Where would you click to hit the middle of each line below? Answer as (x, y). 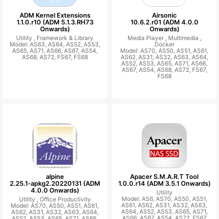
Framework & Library (65, 38)
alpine (55, 176)
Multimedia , (185, 38)
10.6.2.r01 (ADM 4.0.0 (164, 22)
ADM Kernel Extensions (55, 15)
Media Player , (148, 38)
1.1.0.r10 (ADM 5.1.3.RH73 (55, 22)
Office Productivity (65, 199)
